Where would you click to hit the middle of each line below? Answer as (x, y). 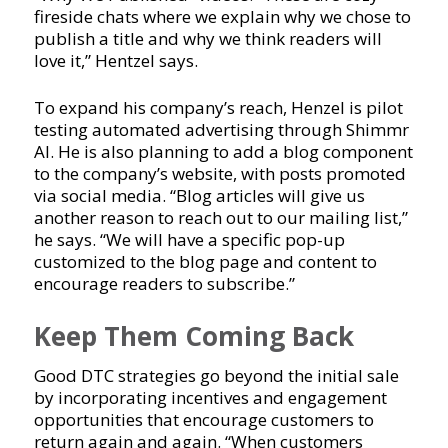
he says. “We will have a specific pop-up (189, 240)
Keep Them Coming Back (193, 336)
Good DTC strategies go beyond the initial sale (216, 376)
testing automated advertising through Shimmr (221, 130)
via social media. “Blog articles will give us (199, 196)
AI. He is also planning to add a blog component (223, 152)
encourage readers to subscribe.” (164, 284)
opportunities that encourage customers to (203, 420)
